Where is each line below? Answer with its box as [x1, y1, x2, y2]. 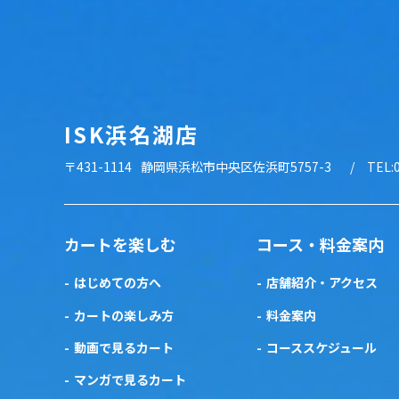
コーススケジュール [266, 338, 377, 356]
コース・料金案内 [256, 232, 384, 256]
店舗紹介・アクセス [266, 273, 378, 292]
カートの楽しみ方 [74, 305, 174, 324]
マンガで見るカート [74, 370, 186, 389]
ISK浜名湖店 [64, 118, 199, 151]
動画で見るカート [74, 338, 174, 356]
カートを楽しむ [64, 232, 176, 256]
